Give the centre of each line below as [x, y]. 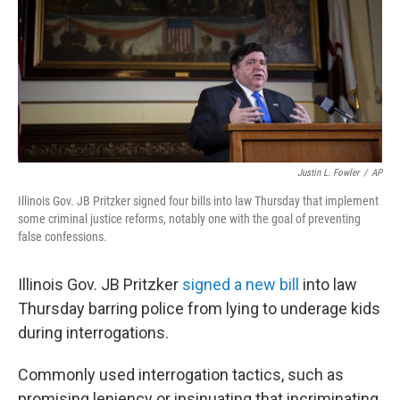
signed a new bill [241, 284]
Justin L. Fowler [328, 173]
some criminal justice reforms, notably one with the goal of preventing [189, 219]
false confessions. [62, 237]
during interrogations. [93, 333]
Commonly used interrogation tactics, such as [181, 375]
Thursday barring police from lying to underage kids [199, 308]
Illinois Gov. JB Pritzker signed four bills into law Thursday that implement [198, 201]
